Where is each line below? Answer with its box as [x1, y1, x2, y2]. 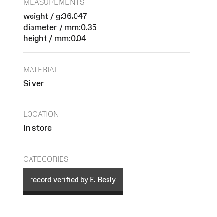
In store [23, 124, 52, 133]
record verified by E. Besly [30, 175, 116, 184]
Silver [23, 78, 44, 88]
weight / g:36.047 [23, 11, 87, 20]
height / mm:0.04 [23, 33, 86, 43]
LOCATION [23, 110, 59, 119]
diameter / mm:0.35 [23, 22, 96, 31]
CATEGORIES [23, 155, 68, 163]
